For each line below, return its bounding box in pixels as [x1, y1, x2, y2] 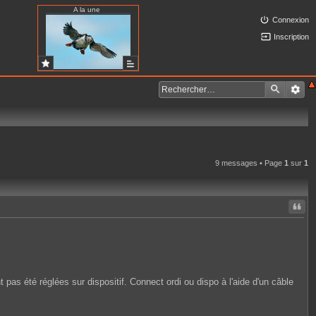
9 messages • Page [215, 159, 284, 167]
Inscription [274, 32, 309, 41]
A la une [73, 6, 100, 13]
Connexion [272, 16, 309, 24]
